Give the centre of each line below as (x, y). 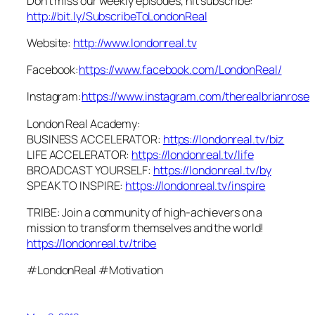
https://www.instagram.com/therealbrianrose (195, 97)
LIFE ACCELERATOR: (79, 154)
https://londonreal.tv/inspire (195, 185)
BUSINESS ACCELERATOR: (95, 139)
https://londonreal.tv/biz (224, 139)
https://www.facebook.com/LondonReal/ (180, 70)
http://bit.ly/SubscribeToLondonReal (117, 16)
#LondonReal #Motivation (95, 270)
